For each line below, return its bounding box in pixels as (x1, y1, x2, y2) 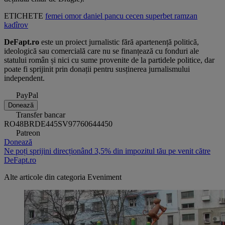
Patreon (16, 129, 40, 138)
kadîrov (4, 21, 28, 30)
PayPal (16, 91, 38, 100)
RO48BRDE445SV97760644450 (4, 120, 113, 129)
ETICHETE (4, 12, 43, 21)
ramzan (174, 12, 197, 21)
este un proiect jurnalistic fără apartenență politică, (39, 38, 199, 47)
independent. (4, 74, 45, 83)
